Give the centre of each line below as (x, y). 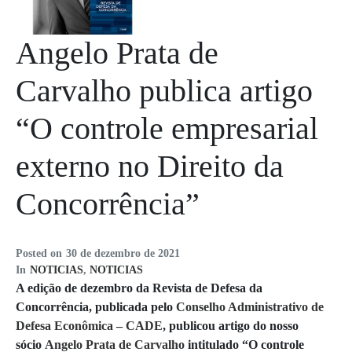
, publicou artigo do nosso (231, 326)
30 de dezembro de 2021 (123, 254)
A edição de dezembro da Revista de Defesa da (139, 288)
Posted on (39, 254)
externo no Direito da (150, 167)
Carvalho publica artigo (164, 91)
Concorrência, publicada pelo (96, 307)
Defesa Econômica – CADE (89, 326)
